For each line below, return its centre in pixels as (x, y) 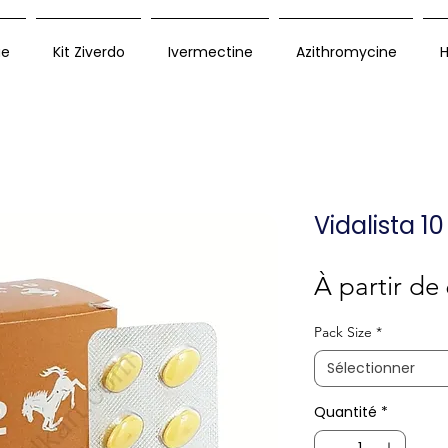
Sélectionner (371, 368)
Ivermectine (210, 52)
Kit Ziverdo (88, 52)
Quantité (345, 412)
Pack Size (343, 332)
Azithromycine (346, 52)
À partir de (380, 287)
